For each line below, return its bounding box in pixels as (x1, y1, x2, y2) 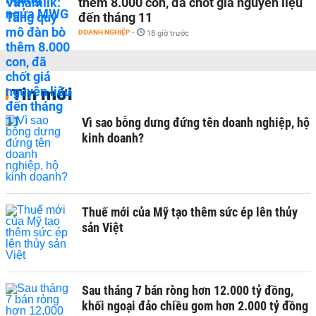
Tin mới (11, 83, 73, 104)
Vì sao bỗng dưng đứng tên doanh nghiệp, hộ (82, 115, 310, 130)
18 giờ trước (147, 29, 189, 38)
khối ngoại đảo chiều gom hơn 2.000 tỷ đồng (82, 298, 308, 313)
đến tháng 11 (78, 10, 152, 25)
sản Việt (82, 220, 123, 235)
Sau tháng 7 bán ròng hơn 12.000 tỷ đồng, (82, 283, 293, 298)
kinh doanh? (82, 130, 144, 145)
